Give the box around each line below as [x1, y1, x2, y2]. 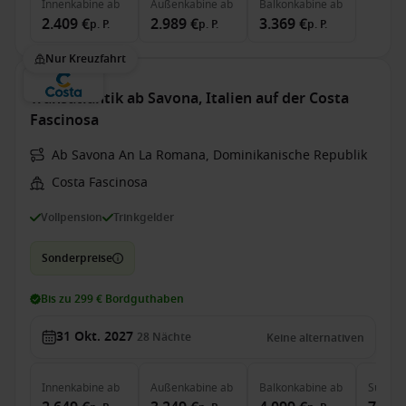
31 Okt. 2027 [56, 327, 133, 346]
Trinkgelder [113, 208, 174, 226]
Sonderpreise [42, 250, 112, 266]
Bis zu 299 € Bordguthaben [41, 291, 184, 307]
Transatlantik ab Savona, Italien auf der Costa [30, 88, 349, 110]
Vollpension [41, 208, 102, 226]
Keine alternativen [266, 330, 364, 346]
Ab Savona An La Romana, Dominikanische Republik [52, 146, 367, 165]
